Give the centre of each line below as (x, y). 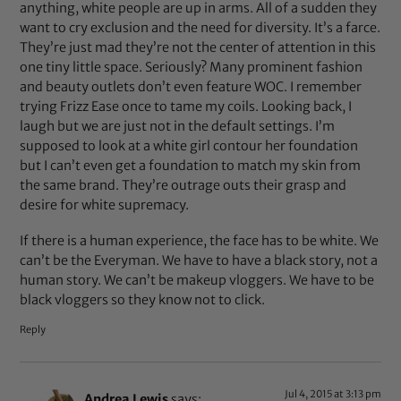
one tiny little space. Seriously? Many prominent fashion (192, 68)
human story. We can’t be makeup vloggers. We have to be (197, 280)
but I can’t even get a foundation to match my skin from (191, 166)
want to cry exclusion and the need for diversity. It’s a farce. (200, 28)
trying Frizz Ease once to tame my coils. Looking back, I (186, 107)
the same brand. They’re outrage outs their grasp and (183, 186)
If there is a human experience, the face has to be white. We (200, 240)
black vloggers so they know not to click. (143, 299)
